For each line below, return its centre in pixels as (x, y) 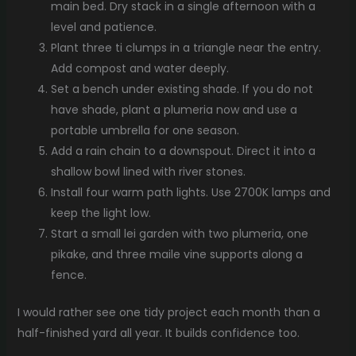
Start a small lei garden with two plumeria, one (179, 233)
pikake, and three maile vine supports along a (176, 254)
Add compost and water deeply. (139, 68)
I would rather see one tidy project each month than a (168, 312)
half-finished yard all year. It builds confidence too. (158, 333)
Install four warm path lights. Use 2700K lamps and (190, 192)
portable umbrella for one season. (145, 130)
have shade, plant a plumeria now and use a (174, 109)
